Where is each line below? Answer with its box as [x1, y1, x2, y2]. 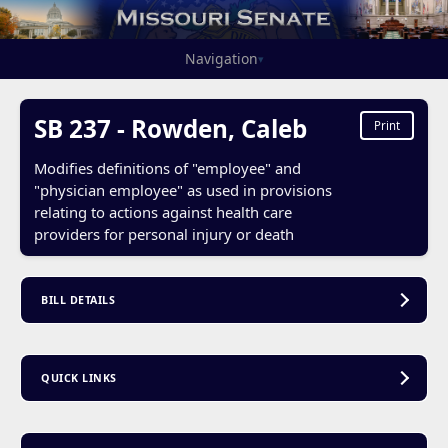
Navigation [184, 49, 258, 69]
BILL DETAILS [41, 293, 116, 308]
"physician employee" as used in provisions [33, 179, 332, 200]
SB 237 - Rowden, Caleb [33, 111, 307, 145]
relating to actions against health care [33, 201, 292, 222]
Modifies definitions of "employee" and [33, 157, 301, 178]
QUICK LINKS [41, 371, 117, 386]
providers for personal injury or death [33, 223, 294, 244]
